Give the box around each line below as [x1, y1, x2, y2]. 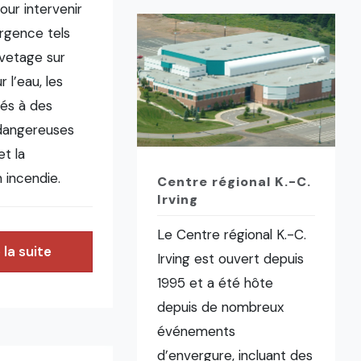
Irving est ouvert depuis [157, 250, 305, 268]
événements [157, 322, 236, 341]
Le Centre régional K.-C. [157, 226, 307, 244]
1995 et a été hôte [157, 274, 274, 293]
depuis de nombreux [157, 298, 284, 317]
